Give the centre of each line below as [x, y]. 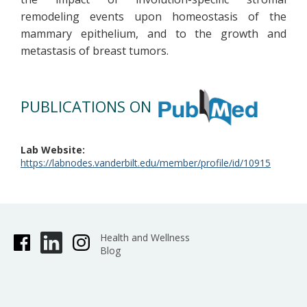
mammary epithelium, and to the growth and [153, 34]
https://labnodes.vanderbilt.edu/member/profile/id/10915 [146, 163]
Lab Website [51, 150]
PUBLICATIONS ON [88, 106]
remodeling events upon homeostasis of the [153, 16]
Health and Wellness [145, 238]
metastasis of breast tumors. [95, 51]
